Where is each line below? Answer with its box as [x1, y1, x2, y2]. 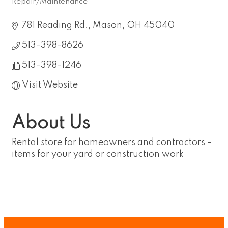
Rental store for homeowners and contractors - [12, 138, 212, 147]
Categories [11, 4, 64, 14]
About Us [12, 114, 90, 132]
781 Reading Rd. [22, 21, 88, 30]
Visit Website [22, 80, 78, 90]
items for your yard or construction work [12, 150, 184, 159]
